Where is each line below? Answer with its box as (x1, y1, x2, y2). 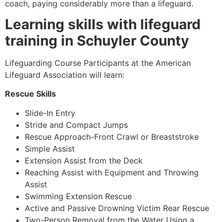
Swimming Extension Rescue (25, 191, 132, 201)
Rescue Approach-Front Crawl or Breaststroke (25, 131, 199, 142)
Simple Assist (25, 143, 75, 154)
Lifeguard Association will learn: (5, 70, 124, 80)
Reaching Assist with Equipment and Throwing (25, 167, 199, 177)
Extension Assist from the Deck (25, 155, 143, 166)
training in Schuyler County (5, 32, 189, 50)
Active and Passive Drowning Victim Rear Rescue (25, 203, 209, 213)
